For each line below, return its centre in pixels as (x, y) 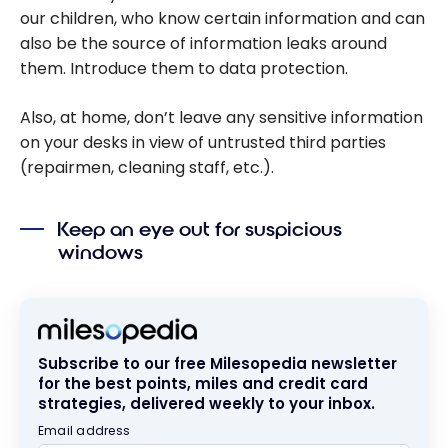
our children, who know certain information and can (222, 18)
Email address (84, 431)
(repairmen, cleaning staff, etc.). (147, 167)
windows (101, 253)
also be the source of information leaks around (203, 43)
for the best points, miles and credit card (203, 384)
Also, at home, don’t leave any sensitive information (221, 117)
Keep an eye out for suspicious (200, 230)
